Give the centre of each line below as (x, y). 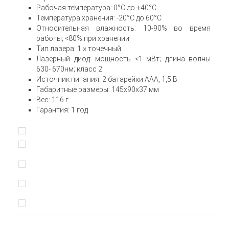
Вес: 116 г (52, 99)
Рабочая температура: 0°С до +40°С (96, 7)
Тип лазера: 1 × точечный (79, 48)
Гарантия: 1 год (62, 110)
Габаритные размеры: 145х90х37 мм (98, 89)
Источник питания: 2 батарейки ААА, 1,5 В (107, 79)
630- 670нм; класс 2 (69, 69)
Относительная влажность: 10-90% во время (123, 28)
